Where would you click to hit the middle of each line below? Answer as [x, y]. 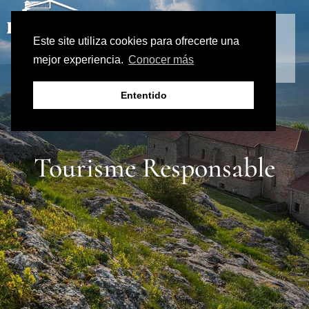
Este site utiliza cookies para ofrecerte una [136, 41]
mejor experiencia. [80, 60]
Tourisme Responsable [154, 168]
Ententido [143, 96]
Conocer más [161, 60]
